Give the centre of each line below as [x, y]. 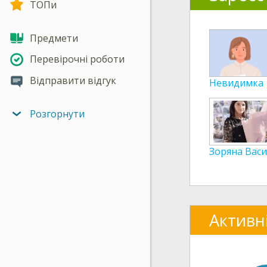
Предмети [54, 38]
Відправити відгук [73, 81]
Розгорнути [57, 114]
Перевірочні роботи [77, 59]
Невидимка [236, 83]
